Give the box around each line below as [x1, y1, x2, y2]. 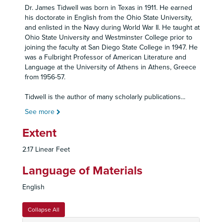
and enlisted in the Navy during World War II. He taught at [25, 23, 200, 32]
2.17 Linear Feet [22, 145, 70, 154]
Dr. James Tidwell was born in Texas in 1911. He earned [25, 3, 192, 12]
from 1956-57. [25, 73, 65, 81]
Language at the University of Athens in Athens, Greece [25, 63, 196, 71]
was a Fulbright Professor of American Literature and [25, 53, 186, 61]
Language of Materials [22, 164, 142, 178]
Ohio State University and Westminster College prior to [25, 33, 192, 42]
